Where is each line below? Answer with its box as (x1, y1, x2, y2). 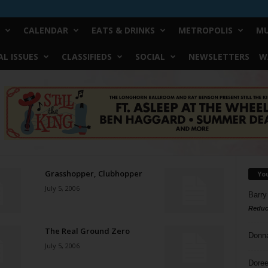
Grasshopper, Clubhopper (44, 168, 142, 179)
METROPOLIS (178, 25, 233, 36)
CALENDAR (23, 25, 68, 36)
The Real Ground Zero (44, 226, 130, 236)
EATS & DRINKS (91, 25, 155, 36)
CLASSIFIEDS (61, 51, 112, 62)
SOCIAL (135, 51, 165, 62)
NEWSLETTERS (188, 51, 249, 62)
